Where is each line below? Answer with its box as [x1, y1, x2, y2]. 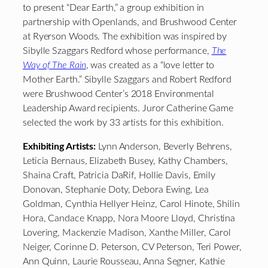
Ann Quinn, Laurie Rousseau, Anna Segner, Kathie [23, 257, 226, 267]
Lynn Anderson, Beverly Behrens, [96, 142, 232, 152]
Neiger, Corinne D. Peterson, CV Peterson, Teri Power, [23, 242, 242, 252]
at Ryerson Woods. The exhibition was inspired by [23, 32, 227, 42]
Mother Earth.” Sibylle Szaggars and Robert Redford [23, 75, 232, 85]
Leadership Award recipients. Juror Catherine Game [23, 103, 234, 114]
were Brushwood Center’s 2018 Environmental [23, 89, 214, 99]
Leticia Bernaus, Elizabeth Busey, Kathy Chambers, [23, 156, 229, 166]
